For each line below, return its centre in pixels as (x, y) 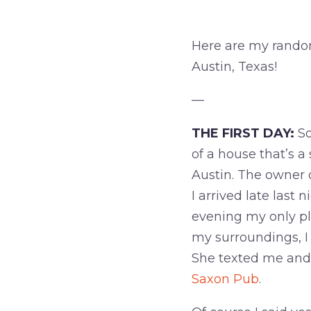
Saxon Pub (225, 279)
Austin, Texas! (234, 67)
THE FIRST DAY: (243, 134)
